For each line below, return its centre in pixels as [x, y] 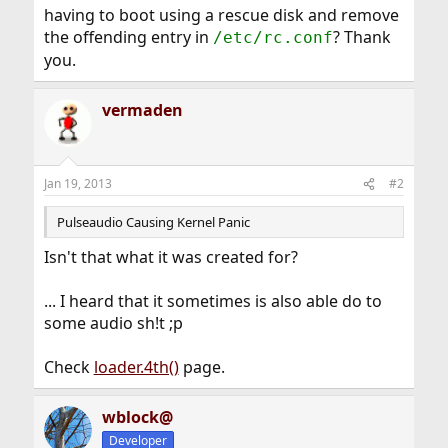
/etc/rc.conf [272, 37]
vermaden [142, 110]
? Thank [361, 37]
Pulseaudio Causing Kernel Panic [153, 222]
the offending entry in [128, 37]
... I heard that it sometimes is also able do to [212, 301]
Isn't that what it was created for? [170, 257]
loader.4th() [136, 367]
